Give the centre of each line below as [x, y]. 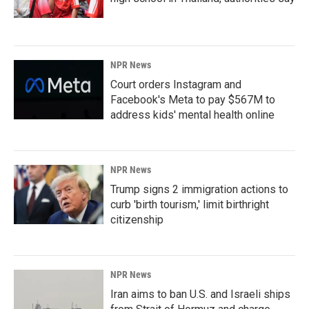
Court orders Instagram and [176, 84]
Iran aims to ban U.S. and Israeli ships [200, 294]
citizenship [137, 220]
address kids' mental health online [192, 115]
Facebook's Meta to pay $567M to [193, 100]
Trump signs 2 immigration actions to [199, 189]
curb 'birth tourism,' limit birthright [190, 205]
